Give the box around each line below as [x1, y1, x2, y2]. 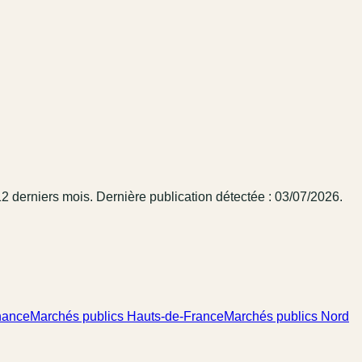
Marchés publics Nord [224, 309, 349, 323]
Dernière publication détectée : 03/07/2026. [93, 190, 343, 204]
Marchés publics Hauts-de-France [30, 309, 224, 323]
